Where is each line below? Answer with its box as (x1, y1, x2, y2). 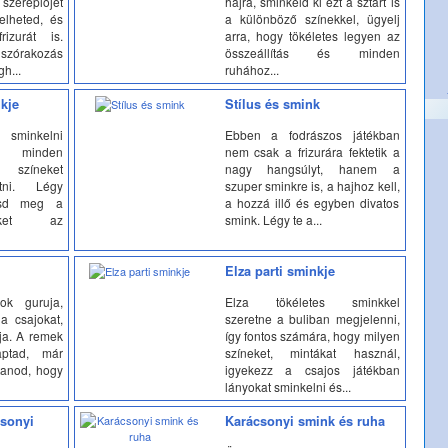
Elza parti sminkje (224, 262, 335, 280)
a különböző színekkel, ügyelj (224, 9, 400, 27)
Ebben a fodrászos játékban (224, 125, 400, 143)
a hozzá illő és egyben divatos (224, 193, 400, 211)
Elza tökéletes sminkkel (224, 292, 400, 310)
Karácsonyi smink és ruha (224, 412, 385, 430)
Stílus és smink (224, 95, 320, 113)
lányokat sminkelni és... (224, 377, 351, 395)
